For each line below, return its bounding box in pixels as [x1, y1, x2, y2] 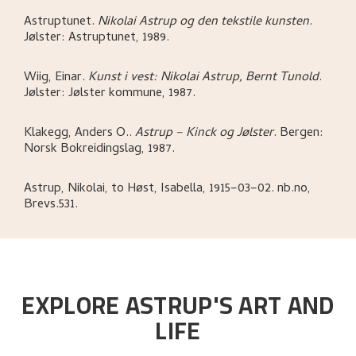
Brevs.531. [24, 195, 78, 216]
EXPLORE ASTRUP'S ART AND [21, 283, 335, 328]
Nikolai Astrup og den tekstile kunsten [98, 12, 309, 33]
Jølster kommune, [68, 83, 168, 105]
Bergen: [280, 123, 323, 145]
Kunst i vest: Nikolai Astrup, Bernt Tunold [88, 68, 319, 89]
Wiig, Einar [24, 68, 82, 89]
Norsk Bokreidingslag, [24, 139, 148, 161]
